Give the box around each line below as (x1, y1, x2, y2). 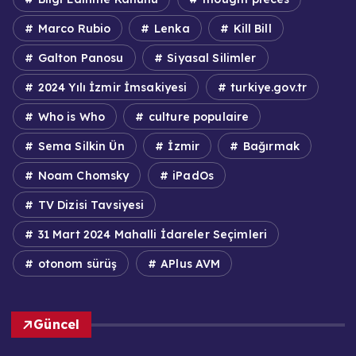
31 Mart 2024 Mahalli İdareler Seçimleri (34, 226, 268, 242)
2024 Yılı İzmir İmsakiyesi (34, 79, 188, 95)
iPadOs (169, 168, 215, 183)
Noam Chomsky (34, 168, 130, 183)
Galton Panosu (34, 50, 124, 65)
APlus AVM (157, 256, 221, 271)
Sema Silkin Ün (34, 138, 125, 153)
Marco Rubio (34, 21, 111, 36)
